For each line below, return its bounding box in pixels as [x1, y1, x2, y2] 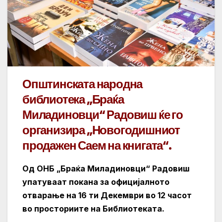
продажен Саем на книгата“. [22, 137, 171, 154]
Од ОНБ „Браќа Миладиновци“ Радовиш [22, 163, 190, 173]
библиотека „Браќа [22, 91, 124, 108]
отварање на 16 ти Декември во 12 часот [22, 190, 192, 200]
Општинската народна [22, 75, 143, 92]
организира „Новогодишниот [22, 121, 180, 138]
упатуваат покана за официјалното [22, 176, 169, 187]
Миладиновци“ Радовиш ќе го [22, 106, 183, 123]
